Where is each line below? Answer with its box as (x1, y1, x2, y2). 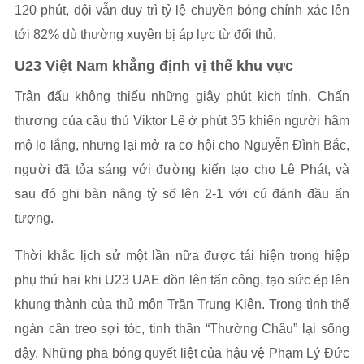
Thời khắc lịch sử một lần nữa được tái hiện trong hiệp (15, 249, 349, 263)
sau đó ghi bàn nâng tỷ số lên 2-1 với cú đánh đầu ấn (15, 187, 349, 201)
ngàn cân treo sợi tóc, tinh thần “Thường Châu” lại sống (15, 322, 349, 336)
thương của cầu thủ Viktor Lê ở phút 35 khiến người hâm (15, 114, 349, 128)
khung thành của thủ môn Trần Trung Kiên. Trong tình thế (15, 297, 349, 312)
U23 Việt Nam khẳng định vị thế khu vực (15, 58, 293, 75)
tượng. (15, 211, 54, 226)
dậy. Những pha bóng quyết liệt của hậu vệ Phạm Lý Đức (15, 346, 349, 361)
